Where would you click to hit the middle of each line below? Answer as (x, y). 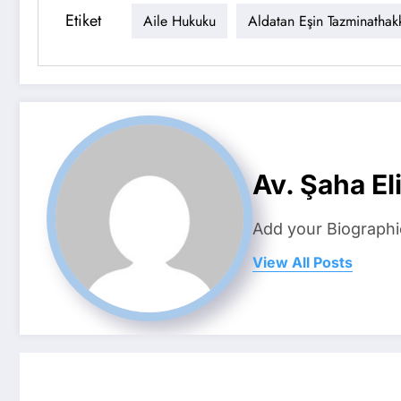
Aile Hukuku (179, 21)
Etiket (83, 20)
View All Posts (303, 262)
